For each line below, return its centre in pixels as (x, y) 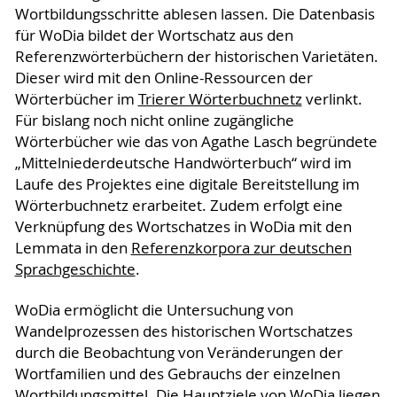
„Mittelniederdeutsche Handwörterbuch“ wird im (183, 163)
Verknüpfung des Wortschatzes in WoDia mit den (183, 227)
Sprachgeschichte (75, 270)
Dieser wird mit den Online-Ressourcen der (163, 78)
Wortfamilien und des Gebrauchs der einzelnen (177, 374)
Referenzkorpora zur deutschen (241, 249)
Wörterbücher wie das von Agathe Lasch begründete (196, 142)
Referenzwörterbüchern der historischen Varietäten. (196, 57)
